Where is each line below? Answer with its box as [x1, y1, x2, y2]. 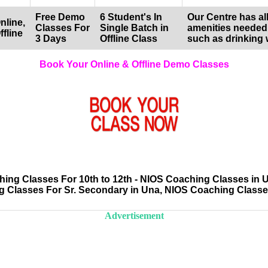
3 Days [35, 33, 66, 44]
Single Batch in [100, 23, 169, 33]
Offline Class [100, 33, 157, 44]
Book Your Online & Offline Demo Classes [39, 59, 229, 70]
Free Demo [35, 12, 85, 23]
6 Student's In [100, 12, 162, 23]
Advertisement [104, 210, 164, 221]
